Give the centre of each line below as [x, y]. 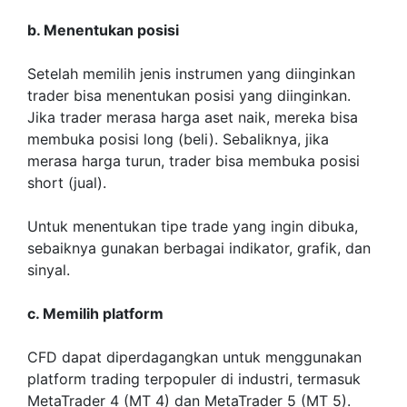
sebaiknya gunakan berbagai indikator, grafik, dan [199, 248]
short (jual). [67, 183]
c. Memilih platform [95, 313]
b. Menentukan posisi [103, 30]
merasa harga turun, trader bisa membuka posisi [194, 161]
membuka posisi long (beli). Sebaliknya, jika [178, 139]
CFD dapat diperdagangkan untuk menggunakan [194, 357]
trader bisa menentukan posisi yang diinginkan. [189, 95]
